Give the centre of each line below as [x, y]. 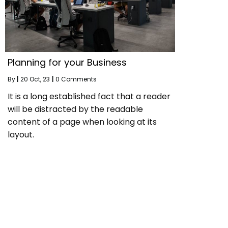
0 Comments [76, 79]
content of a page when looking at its [82, 122]
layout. [21, 134]
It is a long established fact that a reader [89, 96]
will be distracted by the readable [75, 109]
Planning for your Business [67, 62]
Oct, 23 [40, 79]
